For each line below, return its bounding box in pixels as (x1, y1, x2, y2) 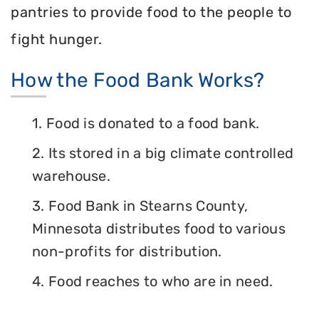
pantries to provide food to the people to (11, 3, 292, 21)
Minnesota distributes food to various (32, 220, 286, 238)
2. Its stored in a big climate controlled (32, 145, 294, 162)
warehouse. (32, 167, 111, 185)
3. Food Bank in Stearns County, (32, 197, 249, 215)
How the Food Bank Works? (11, 68, 265, 93)
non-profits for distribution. (32, 243, 222, 261)
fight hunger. (11, 30, 103, 48)
